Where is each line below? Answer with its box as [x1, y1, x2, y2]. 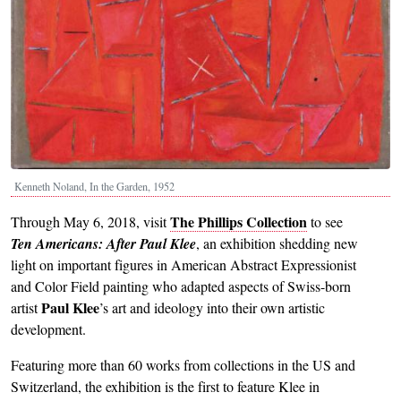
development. [11, 319, 86, 338]
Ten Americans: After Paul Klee [11, 233, 196, 253]
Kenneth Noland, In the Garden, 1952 [14, 178, 175, 193]
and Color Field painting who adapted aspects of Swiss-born [11, 276, 351, 295]
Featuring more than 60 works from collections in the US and [11, 354, 355, 374]
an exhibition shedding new [203, 233, 358, 252]
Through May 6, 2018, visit [11, 211, 170, 231]
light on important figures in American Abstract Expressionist [11, 254, 356, 274]
